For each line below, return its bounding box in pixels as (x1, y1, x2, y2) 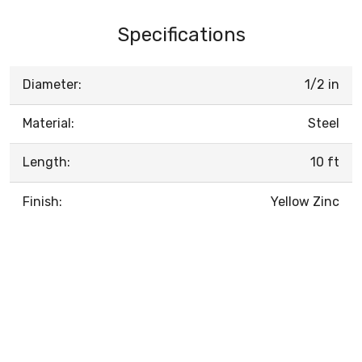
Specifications (116, 23, 246, 46)
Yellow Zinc (271, 193, 339, 209)
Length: (23, 154, 70, 170)
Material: (23, 115, 74, 131)
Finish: (23, 193, 62, 209)
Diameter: (23, 76, 82, 92)
